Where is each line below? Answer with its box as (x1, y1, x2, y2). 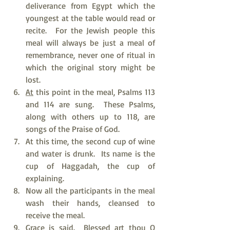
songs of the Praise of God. (26, 124, 120, 134)
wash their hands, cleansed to (26, 198, 155, 208)
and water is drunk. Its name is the (26, 148, 155, 159)
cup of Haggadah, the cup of (26, 161, 155, 171)
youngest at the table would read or (26, 13, 155, 23)
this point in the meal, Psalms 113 (33, 87, 155, 97)
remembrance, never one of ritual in (26, 50, 155, 60)
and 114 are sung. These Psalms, (26, 99, 155, 109)
